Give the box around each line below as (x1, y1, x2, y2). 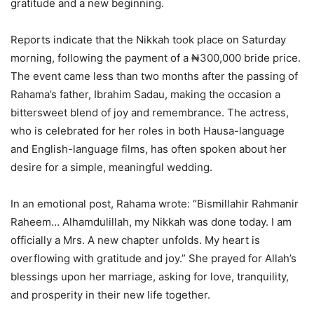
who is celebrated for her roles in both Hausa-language (11, 124, 285, 138)
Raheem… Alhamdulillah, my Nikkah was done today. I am (11, 215, 292, 229)
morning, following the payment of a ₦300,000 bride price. (11, 51, 301, 65)
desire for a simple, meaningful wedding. (11, 161, 212, 175)
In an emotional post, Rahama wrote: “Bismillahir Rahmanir (11, 197, 299, 211)
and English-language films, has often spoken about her (11, 142, 287, 156)
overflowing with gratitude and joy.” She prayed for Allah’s (11, 252, 296, 266)
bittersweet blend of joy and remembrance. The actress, (11, 106, 289, 120)
